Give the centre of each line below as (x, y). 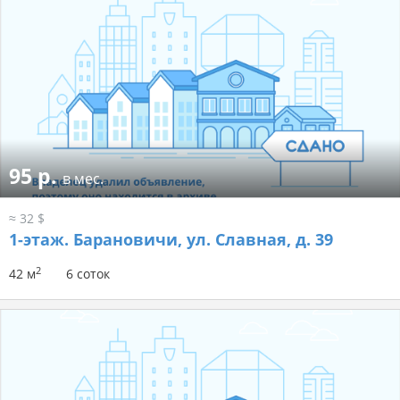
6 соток (88, 274)
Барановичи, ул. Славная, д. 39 (201, 240)
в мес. (83, 179)
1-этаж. (39, 240)
